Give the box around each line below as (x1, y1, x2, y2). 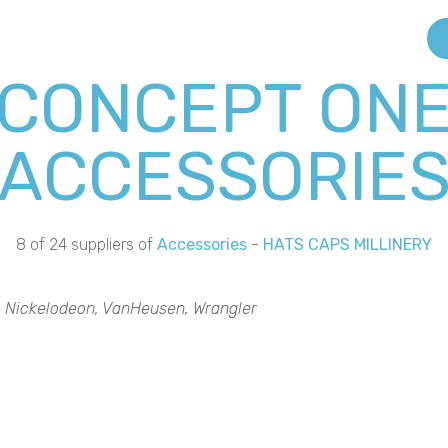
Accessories (157, 235, 247, 254)
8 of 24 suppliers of (16, 235, 157, 254)
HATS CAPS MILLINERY (263, 235, 432, 254)
